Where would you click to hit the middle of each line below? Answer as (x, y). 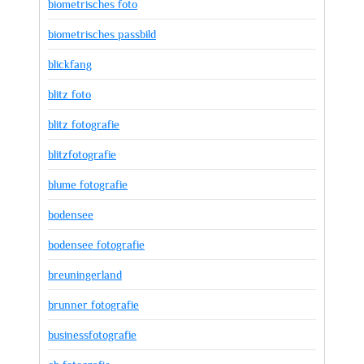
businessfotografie (92, 335)
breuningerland (85, 275)
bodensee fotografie (96, 245)
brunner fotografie (93, 305)
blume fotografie (88, 184)
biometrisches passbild (102, 34)
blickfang (70, 64)
